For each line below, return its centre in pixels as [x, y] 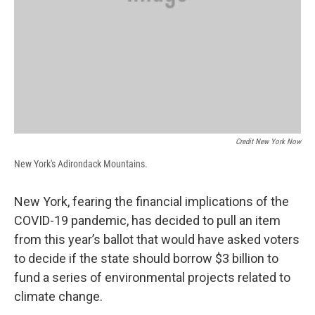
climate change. [58, 296]
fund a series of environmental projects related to [152, 277]
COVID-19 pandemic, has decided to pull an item [147, 220]
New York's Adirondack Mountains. [81, 163]
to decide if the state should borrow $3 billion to [146, 258]
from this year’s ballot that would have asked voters [157, 239]
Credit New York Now [268, 141]
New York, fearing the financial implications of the [152, 201]
